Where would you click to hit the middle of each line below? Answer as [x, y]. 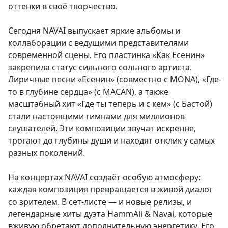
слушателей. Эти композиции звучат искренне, [102, 129]
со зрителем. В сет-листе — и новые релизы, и [100, 202]
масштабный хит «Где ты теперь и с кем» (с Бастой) [110, 104]
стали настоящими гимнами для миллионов [96, 116]
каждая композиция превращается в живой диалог [110, 190]
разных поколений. [47, 153]
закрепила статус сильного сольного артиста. [100, 67]
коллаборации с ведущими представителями [98, 43]
